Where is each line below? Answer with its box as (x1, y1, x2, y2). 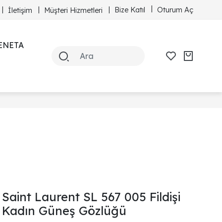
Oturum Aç (157, 5, 193, 14)
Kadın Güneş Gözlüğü (2, 203, 126, 218)
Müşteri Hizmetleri (44, 5, 103, 15)
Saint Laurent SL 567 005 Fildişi (2, 189, 180, 204)
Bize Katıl (114, 5, 145, 14)
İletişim (8, 5, 32, 15)
